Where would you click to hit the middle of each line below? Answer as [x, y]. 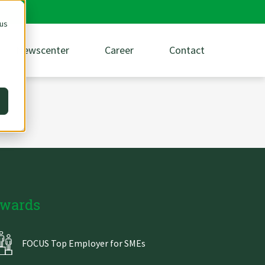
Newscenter [43, 50]
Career [119, 50]
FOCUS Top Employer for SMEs [84, 243]
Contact [187, 50]
